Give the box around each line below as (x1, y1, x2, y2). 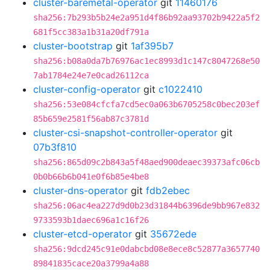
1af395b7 (131, 40, 174, 52)
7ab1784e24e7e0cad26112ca (33, 71, 149, 80)
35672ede (150, 228, 196, 240)
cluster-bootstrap (33, 40, 113, 52)
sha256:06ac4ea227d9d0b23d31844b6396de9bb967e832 (33, 201, 260, 210)
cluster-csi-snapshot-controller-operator (33, 127, 218, 139)
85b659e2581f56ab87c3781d (33, 114, 149, 124)
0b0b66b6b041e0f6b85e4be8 (33, 172, 149, 181)
